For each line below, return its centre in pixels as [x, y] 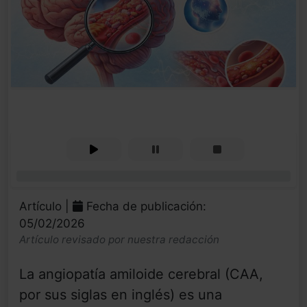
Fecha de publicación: [145, 207]
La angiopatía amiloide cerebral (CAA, [141, 274]
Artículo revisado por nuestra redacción [119, 240]
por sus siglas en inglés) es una [121, 295]
